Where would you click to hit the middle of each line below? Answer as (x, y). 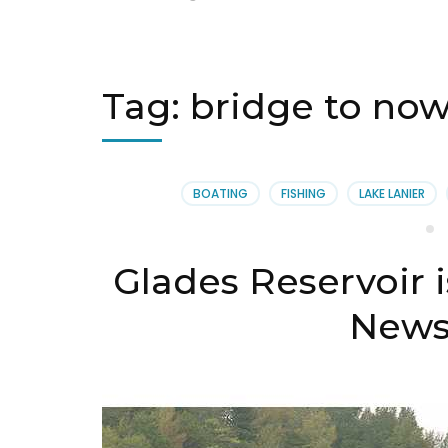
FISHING (303, 194)
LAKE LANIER (391, 194)
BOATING (220, 194)
